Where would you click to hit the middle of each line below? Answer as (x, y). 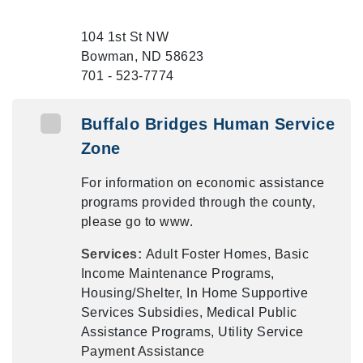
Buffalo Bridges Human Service (208, 124)
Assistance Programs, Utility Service (192, 332)
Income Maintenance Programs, (177, 273)
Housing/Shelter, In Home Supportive (194, 293)
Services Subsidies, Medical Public (189, 312)
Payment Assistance (143, 351)
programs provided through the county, (198, 202)
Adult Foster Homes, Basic (227, 254)
